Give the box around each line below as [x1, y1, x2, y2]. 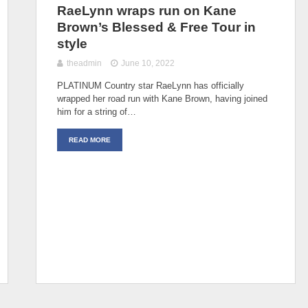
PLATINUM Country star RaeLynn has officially [57, 80, 244, 91]
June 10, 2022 [121, 58, 175, 68]
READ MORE [69, 135, 111, 144]
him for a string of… [57, 106, 136, 117]
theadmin [67, 58, 102, 68]
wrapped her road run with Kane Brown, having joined [57, 93, 267, 104]
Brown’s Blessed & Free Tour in [57, 19, 256, 34]
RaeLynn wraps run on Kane [57, 3, 236, 18]
